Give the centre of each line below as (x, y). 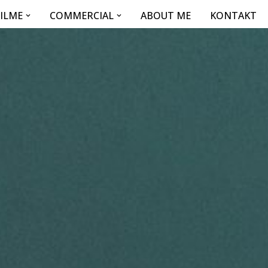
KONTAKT (233, 16)
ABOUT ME (166, 16)
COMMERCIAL (82, 16)
